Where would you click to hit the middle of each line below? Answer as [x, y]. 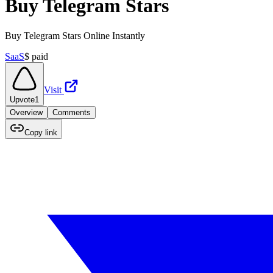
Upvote [22, 99]
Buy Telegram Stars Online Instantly [75, 35]
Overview [26, 112]
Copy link [41, 132]
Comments [72, 112]
